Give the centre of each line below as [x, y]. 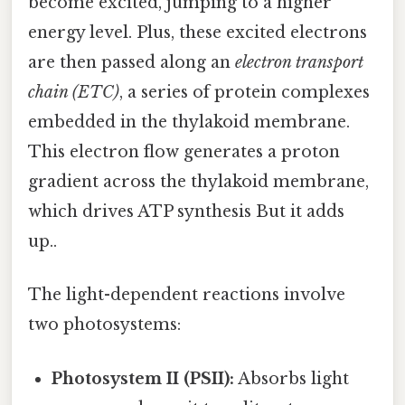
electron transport [299, 63]
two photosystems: [104, 325]
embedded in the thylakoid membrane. [189, 122]
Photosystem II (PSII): [143, 378]
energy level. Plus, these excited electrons [198, 33]
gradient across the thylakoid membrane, [198, 182]
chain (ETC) [74, 93]
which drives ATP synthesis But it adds [186, 212]
